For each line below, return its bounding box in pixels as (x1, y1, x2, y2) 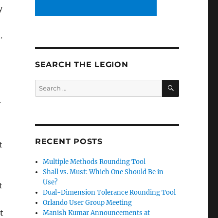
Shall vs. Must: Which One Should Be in (43, 167, 164, 176)
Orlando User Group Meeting (43, 198, 132, 207)
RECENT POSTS (35, 136, 103, 146)
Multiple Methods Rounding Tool (43, 157, 146, 166)
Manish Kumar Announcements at (43, 208, 150, 217)
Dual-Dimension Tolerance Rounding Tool (43, 188, 176, 197)
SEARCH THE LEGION (35, 59, 128, 69)
